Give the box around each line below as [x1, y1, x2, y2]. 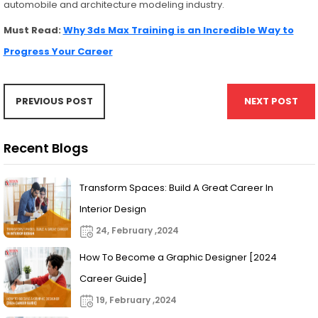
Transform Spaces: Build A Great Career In [79, 180, 273, 194]
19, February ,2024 [93, 294, 177, 307]
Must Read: [3, 23, 61, 37]
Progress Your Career [3, 44, 113, 58]
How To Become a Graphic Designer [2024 [79, 250, 277, 264]
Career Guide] [79, 271, 147, 285]
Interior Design [79, 202, 146, 216]
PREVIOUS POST [15, 94, 93, 108]
